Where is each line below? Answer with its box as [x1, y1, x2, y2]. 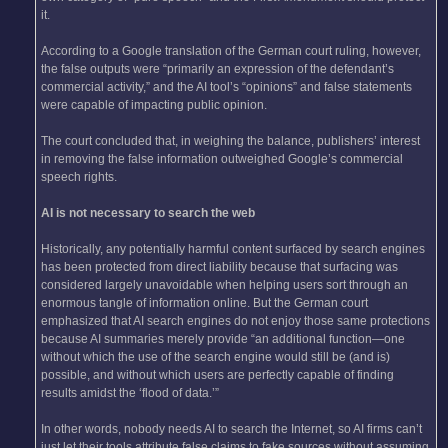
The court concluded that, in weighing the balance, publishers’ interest [41, 134, 420, 149]
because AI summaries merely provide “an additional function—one [41, 332, 405, 347]
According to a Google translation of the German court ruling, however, [41, 44, 421, 59]
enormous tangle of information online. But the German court [41, 296, 368, 311]
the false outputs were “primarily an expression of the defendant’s [41, 62, 394, 77]
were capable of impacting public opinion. [41, 98, 267, 113]
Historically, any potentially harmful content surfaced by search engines [41, 242, 425, 257]
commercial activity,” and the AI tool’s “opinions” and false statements [41, 80, 412, 95]
